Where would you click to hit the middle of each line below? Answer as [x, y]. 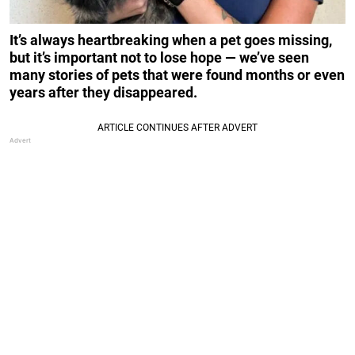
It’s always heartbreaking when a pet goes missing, [171, 40]
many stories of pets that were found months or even [177, 75]
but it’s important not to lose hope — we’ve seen [159, 58]
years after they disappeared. [103, 93]
